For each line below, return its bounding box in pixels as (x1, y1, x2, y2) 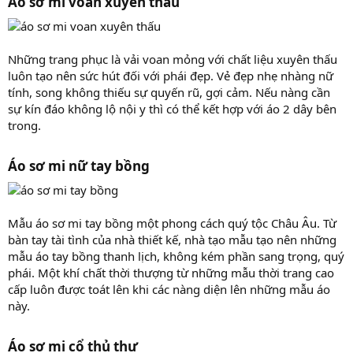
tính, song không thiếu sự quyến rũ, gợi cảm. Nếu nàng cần (8, 84, 330, 100)
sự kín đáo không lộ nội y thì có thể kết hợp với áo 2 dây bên (8, 100, 336, 117)
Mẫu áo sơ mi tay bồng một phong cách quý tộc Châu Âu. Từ (8, 214, 336, 231)
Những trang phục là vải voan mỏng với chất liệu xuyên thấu (8, 50, 337, 67)
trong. (8, 117, 41, 133)
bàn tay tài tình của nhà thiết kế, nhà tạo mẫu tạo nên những (8, 231, 336, 247)
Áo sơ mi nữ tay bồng (8, 157, 150, 175)
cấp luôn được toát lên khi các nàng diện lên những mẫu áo (8, 281, 330, 297)
